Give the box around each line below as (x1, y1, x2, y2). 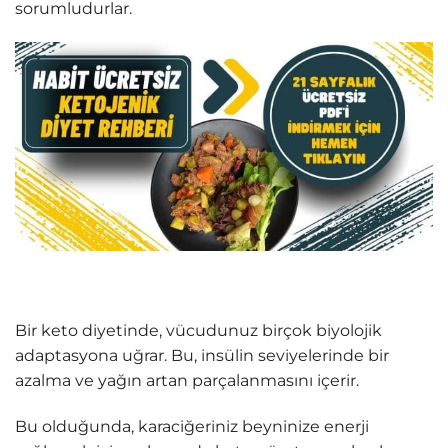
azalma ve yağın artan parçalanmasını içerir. (15, 370, 359, 390)
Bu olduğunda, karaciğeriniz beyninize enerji (15, 416, 369, 436)
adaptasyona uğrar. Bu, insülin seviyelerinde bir (15, 345, 389, 365)
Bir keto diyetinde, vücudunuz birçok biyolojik (15, 320, 382, 340)
